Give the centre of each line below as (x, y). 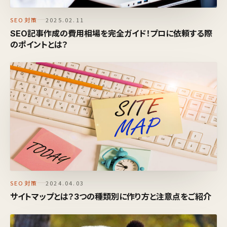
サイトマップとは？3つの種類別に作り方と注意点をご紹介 (111, 196)
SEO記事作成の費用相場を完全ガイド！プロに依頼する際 (111, 33)
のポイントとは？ (39, 44)
